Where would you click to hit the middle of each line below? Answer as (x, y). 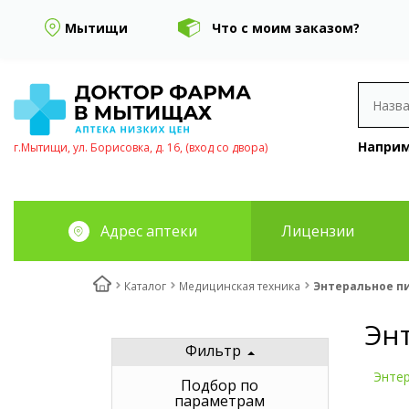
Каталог (145, 286)
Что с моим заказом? (285, 27)
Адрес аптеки (148, 231)
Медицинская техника (240, 286)
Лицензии (317, 231)
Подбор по (220, 386)
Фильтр (213, 351)
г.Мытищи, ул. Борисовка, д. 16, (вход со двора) (141, 147)
